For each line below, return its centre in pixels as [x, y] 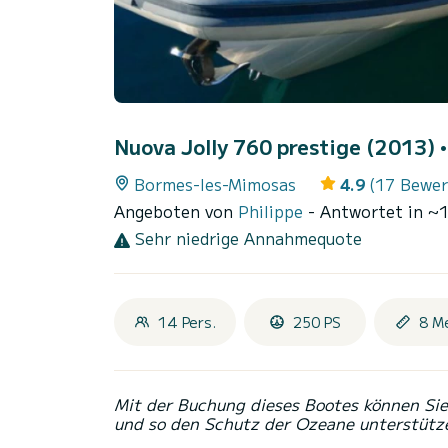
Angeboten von [176, 211]
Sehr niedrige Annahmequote [246, 238]
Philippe [273, 211]
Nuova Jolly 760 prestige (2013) [277, 147]
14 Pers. [187, 322]
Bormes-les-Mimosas [215, 184]
